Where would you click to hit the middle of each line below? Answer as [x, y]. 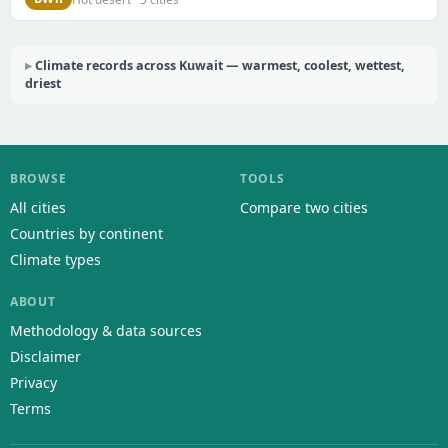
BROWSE [38, 179]
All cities [38, 208]
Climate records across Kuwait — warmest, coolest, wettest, [220, 66]
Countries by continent [86, 234]
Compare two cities [304, 208]
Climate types [55, 260]
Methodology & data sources [106, 331]
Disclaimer [45, 357]
